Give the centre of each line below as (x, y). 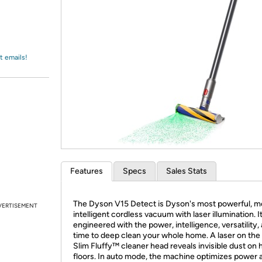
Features (87, 171)
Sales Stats (187, 171)
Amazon (38, 20)
